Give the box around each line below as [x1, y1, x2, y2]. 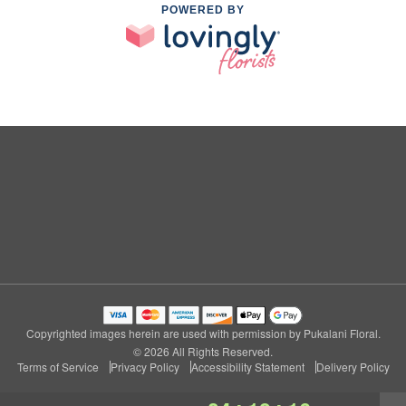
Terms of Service [16, 358, 99, 374]
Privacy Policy [110, 358, 179, 374]
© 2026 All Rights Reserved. [133, 343, 273, 359]
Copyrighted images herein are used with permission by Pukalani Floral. [25, 324, 381, 341]
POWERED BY [161, 4, 245, 16]
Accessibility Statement [190, 358, 304, 374]
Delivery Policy [315, 358, 390, 374]
